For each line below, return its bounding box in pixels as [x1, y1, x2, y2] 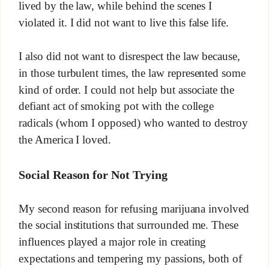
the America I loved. [18, 133, 112, 147]
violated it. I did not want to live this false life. [18, 16, 229, 29]
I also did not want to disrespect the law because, [18, 50, 241, 63]
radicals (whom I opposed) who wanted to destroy [18, 116, 249, 130]
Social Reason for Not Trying [18, 168, 168, 181]
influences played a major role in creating [18, 235, 207, 249]
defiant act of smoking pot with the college [18, 100, 214, 113]
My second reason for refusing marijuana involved [18, 202, 250, 215]
